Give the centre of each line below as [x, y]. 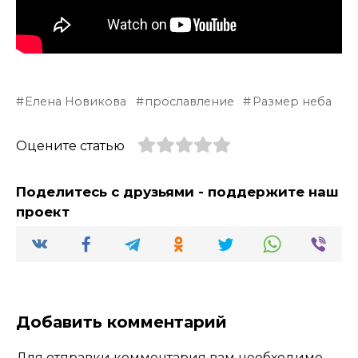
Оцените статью [70, 145]
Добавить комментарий [121, 322]
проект [43, 211]
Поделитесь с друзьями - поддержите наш [177, 191]
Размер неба [292, 101]
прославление [190, 101]
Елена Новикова [76, 101]
